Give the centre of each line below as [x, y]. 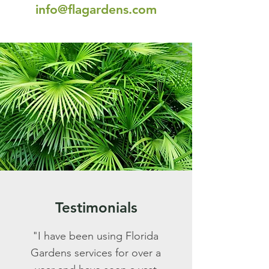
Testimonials [96, 207]
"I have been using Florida [95, 236]
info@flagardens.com [96, 9]
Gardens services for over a [95, 253]
